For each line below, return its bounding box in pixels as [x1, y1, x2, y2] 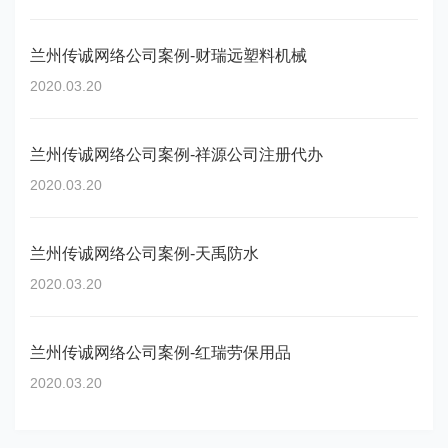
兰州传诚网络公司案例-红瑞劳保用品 [30, 344, 291, 362]
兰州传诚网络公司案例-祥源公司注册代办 [30, 146, 323, 164]
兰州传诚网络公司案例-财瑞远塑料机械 [30, 47, 307, 65]
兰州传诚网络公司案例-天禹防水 [30, 245, 259, 263]
